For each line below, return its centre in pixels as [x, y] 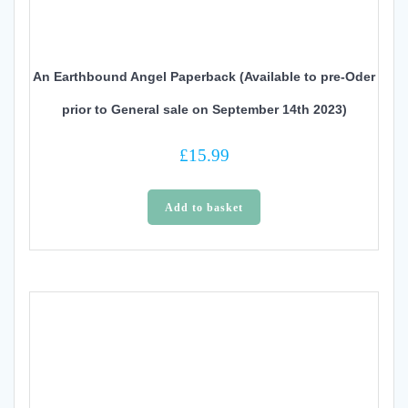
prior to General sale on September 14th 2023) [204, 110]
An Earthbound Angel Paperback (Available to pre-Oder [204, 77]
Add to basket [204, 207]
